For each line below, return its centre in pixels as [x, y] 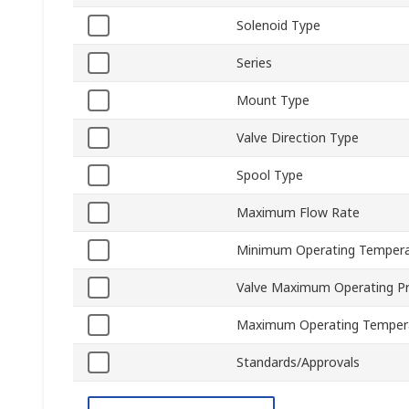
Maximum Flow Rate [298, 213]
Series [254, 63]
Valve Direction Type [298, 138]
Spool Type [270, 175]
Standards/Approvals [298, 362]
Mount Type [273, 100]
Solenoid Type [278, 26]
